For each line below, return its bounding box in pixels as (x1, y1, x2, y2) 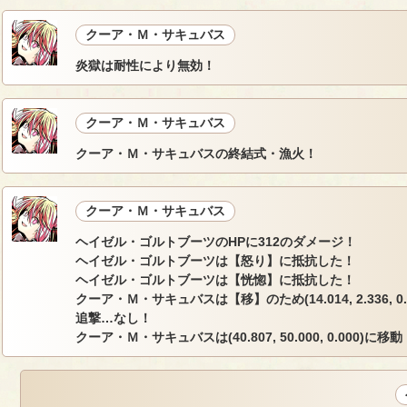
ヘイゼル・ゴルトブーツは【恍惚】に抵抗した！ (74, 273, 355, 288)
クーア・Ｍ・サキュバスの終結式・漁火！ (74, 146, 317, 162)
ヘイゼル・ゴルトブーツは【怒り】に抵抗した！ (74, 253, 355, 269)
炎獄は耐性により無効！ (74, 58, 215, 74)
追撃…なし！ (74, 311, 152, 326)
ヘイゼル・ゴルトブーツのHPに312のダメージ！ (74, 234, 356, 250)
